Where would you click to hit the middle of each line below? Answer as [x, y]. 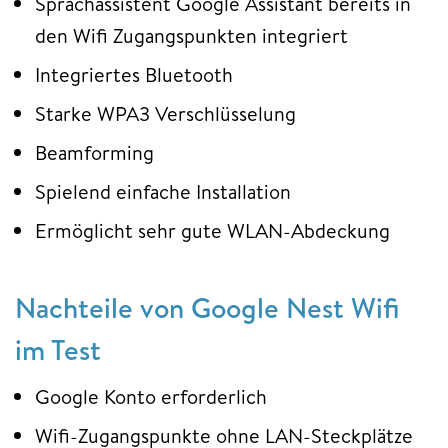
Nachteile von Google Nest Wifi [207, 308]
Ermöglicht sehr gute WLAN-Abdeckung [212, 231]
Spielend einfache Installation [163, 192]
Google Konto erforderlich [151, 397]
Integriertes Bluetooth [134, 75]
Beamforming [94, 153]
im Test [58, 350]
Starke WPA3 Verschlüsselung [165, 114]
